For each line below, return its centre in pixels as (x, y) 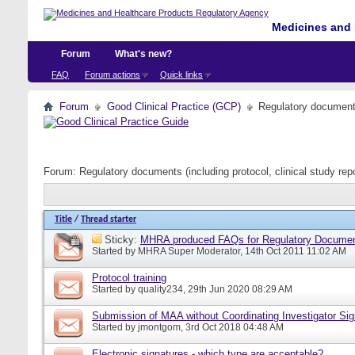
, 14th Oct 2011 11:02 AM (293, 251)
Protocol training (129, 277)
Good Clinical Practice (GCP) (174, 107)
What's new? (143, 54)
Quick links (181, 74)
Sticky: (122, 239)
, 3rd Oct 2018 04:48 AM (232, 327)
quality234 (160, 289)
